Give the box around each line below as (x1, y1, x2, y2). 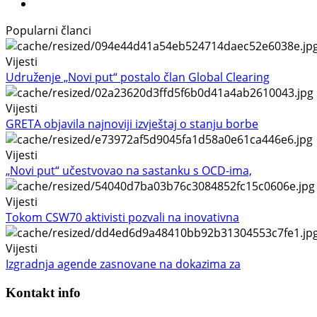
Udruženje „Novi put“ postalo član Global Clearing (6, 69, 270, 86)
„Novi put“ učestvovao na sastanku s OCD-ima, (6, 163, 252, 179)
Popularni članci (6, 23, 91, 39)
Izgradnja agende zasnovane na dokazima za (6, 256, 241, 272)
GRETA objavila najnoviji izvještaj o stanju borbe (6, 116, 258, 132)
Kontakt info (6, 285, 81, 301)
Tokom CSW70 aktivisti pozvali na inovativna (6, 209, 239, 226)
